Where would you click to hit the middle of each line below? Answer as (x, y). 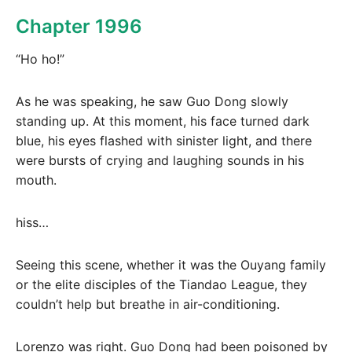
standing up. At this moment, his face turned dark (163, 121)
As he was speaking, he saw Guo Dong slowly (152, 102)
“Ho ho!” (40, 59)
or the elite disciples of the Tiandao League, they (161, 284)
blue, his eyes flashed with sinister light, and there (164, 141)
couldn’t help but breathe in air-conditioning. (148, 304)
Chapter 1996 (79, 27)
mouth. (36, 180)
